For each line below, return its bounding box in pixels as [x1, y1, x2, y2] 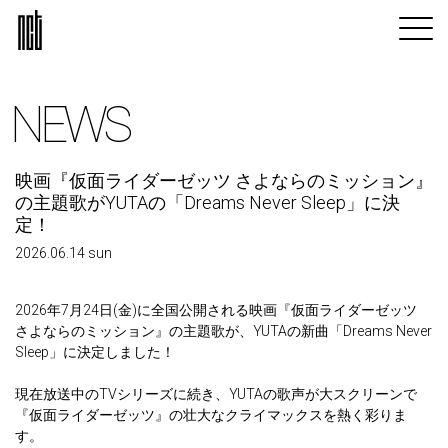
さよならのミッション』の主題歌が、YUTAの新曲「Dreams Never [15, 323, 432, 339]
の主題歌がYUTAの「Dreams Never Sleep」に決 [15, 192, 400, 213]
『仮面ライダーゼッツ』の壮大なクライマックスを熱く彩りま [15, 407, 407, 423]
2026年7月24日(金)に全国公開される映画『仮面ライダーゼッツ [15, 302, 417, 318]
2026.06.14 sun [15, 245, 112, 261]
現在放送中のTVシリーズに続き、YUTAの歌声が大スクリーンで [15, 386, 417, 402]
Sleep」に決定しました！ [15, 344, 175, 360]
